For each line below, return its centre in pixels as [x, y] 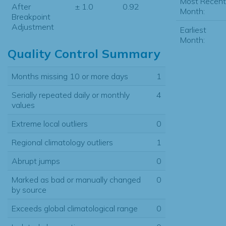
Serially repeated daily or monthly [71, 95]
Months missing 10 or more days [70, 76]
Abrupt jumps [36, 161]
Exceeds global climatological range [75, 208]
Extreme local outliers [50, 123]
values [23, 105]
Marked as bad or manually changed [76, 179]
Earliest [193, 30]
